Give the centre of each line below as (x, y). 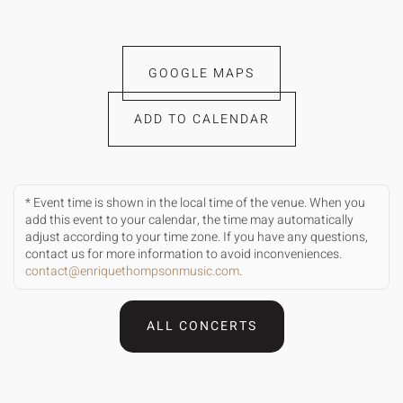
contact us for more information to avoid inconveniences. (184, 254)
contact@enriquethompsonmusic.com (132, 271)
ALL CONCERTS (201, 326)
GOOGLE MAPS (201, 73)
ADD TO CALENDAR (201, 119)
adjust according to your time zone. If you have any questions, (197, 237)
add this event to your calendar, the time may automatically (189, 219)
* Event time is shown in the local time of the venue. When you (195, 202)
